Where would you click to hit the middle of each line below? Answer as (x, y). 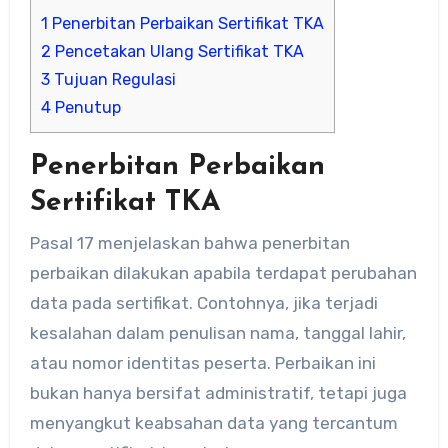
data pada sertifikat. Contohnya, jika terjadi (203, 302)
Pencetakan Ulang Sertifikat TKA (177, 52)
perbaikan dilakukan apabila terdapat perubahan (223, 272)
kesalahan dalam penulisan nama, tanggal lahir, (217, 332)
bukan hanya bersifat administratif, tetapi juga (218, 392)
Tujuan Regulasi (112, 80)
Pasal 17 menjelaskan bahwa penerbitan (189, 242)
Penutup (85, 108)
